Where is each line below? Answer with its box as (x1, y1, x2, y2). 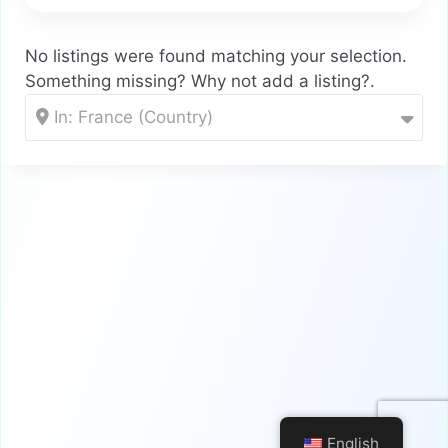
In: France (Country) (49, 107, 213, 127)
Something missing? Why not (25, 71, 262, 91)
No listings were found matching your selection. (25, 46, 407, 66)
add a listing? (262, 71, 370, 91)
